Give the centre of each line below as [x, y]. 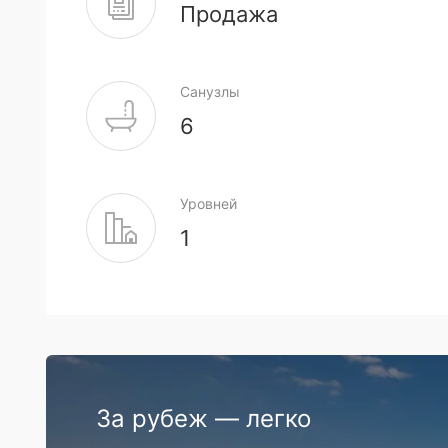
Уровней [208, 203]
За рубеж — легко [203, 418]
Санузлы [210, 91]
